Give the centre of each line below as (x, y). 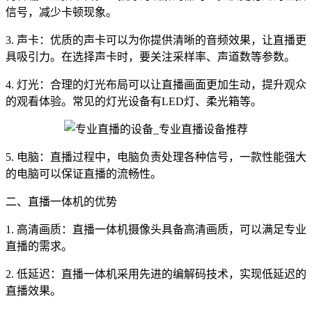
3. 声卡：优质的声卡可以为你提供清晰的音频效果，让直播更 (156, 40)
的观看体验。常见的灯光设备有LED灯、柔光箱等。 (134, 101)
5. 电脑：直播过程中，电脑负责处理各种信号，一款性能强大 (156, 157)
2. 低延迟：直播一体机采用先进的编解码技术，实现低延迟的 (156, 274)
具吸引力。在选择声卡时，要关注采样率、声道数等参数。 (150, 57)
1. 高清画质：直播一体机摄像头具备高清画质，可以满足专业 (156, 229)
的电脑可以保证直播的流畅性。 (84, 174)
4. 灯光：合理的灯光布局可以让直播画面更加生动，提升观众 (156, 85)
